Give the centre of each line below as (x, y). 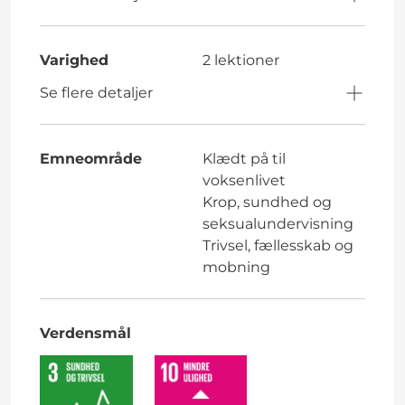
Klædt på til (244, 158)
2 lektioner (241, 60)
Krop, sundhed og (267, 202)
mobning (236, 267)
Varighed (74, 60)
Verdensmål (85, 333)
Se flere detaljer (96, 92)
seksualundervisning (278, 223)
